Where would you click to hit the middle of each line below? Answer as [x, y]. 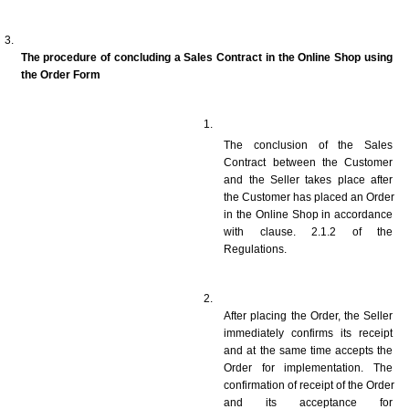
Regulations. [257, 249]
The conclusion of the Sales [308, 145]
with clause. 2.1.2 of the [308, 231]
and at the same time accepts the [308, 350]
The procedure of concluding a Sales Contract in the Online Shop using [206, 57]
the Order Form [60, 74]
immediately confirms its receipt [308, 333]
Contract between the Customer [308, 162]
